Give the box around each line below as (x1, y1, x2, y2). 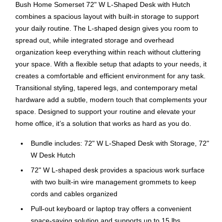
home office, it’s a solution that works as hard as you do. (15, 119, 191, 127)
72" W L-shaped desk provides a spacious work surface (31, 166, 205, 174)
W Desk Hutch (31, 151, 75, 159)
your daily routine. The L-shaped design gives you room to (15, 24, 198, 32)
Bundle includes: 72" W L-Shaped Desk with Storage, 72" (31, 139, 209, 147)
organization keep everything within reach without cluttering (15, 48, 201, 56)
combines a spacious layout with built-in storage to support (15, 12, 199, 20)
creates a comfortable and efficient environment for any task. (15, 71, 206, 80)
